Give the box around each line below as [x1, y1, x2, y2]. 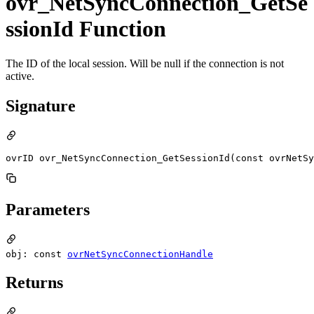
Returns [6, 273, 63, 292]
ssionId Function [6, 16, 166, 42]
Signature [6, 96, 76, 115]
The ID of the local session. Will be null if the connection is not [6, 57, 284, 69]
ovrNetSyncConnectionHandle [67, 248, 213, 259]
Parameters [6, 200, 90, 219]
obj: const [6, 248, 67, 259]
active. [6, 69, 34, 82]
